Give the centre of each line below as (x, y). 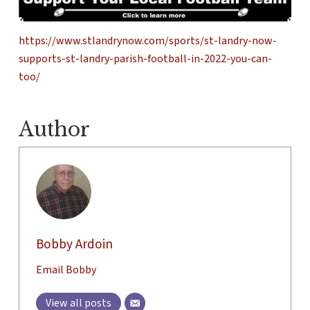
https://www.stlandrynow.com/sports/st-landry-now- (147, 40)
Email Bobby (66, 270)
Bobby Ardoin (74, 244)
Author (54, 129)
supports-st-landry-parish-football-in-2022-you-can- (145, 58)
